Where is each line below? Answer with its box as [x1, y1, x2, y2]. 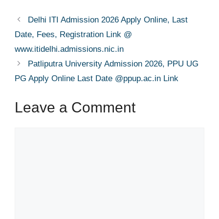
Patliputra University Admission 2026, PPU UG [28, 59, 199, 69]
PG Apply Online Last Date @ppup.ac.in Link [15, 74, 178, 84]
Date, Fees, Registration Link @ [15, 30, 132, 40]
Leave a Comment [15, 99, 135, 115]
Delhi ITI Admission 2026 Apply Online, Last [28, 15, 188, 25]
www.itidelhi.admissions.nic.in [15, 44, 124, 54]
